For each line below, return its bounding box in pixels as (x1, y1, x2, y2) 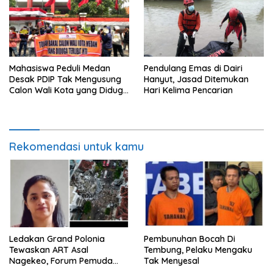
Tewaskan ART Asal (9, 244, 88, 256)
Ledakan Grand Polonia (9, 233, 105, 245)
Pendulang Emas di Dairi (144, 63, 243, 74)
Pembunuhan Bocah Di (144, 233, 235, 245)
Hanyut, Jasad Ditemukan (144, 74, 249, 85)
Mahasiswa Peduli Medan (9, 63, 110, 74)
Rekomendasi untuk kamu (9, 140, 144, 154)
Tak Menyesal (144, 255, 199, 267)
